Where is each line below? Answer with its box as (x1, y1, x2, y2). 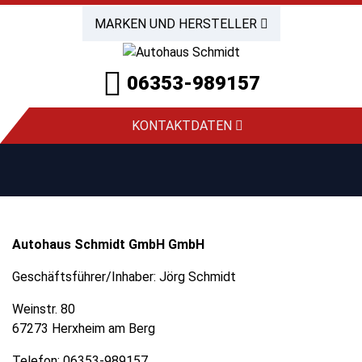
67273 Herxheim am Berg (12, 320, 155, 336)
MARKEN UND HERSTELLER (94, 16, 260, 32)
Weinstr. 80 (12, 301, 75, 317)
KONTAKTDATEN (131, 117, 235, 133)
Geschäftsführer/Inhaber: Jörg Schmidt (12, 268, 236, 284)
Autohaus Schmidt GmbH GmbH (12, 236, 204, 252)
